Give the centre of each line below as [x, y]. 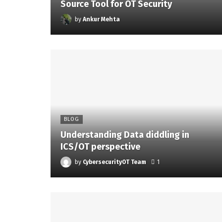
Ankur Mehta [101, 20]
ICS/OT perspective [100, 146]
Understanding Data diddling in [125, 135]
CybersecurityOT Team [114, 162]
